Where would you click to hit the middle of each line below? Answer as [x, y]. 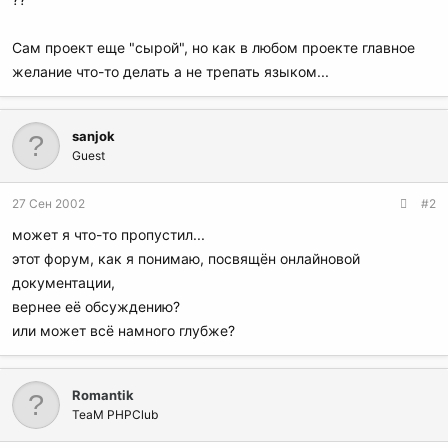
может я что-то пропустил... [108, 235]
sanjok [93, 136]
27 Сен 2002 [48, 204]
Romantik [103, 395]
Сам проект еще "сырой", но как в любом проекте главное [213, 48]
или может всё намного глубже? [123, 331]
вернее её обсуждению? [96, 307]
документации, [63, 283]
